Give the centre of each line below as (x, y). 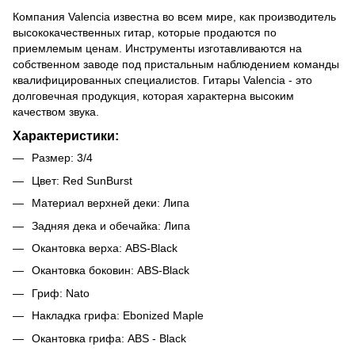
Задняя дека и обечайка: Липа (111, 225)
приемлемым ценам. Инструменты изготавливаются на (157, 48)
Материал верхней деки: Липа (111, 203)
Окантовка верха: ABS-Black (105, 248)
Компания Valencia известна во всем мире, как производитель (174, 16)
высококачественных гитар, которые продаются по (145, 32)
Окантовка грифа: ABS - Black (109, 338)
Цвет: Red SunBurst (82, 180)
